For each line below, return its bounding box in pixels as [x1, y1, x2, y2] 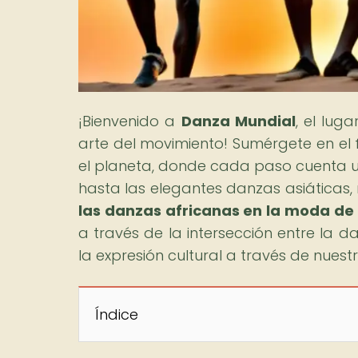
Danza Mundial [181, 110, 296, 131]
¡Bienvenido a [78, 110, 181, 131]
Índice [95, 304, 138, 324]
